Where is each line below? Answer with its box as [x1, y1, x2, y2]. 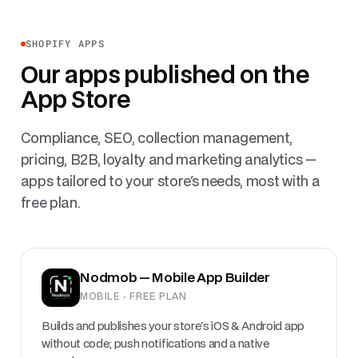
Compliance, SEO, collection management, [20, 131, 293, 145]
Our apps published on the [20, 65, 310, 88]
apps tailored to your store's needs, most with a [20, 174, 320, 189]
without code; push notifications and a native [42, 338, 270, 349]
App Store [20, 89, 131, 113]
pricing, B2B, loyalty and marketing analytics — [20, 153, 316, 167]
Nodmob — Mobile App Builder [80, 271, 270, 284]
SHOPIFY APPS [25, 37, 105, 50]
